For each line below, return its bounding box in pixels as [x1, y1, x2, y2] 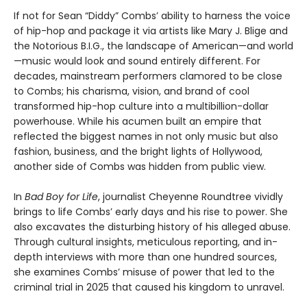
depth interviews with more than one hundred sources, [14, 249, 277, 264]
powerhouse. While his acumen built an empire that [14, 114, 262, 128]
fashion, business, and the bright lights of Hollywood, [14, 144, 262, 158]
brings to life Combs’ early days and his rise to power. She [14, 204, 288, 219]
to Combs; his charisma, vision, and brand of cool [14, 84, 249, 98]
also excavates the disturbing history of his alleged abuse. [14, 219, 291, 234]
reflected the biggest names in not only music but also [14, 129, 278, 143]
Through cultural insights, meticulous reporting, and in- [14, 234, 278, 249]
